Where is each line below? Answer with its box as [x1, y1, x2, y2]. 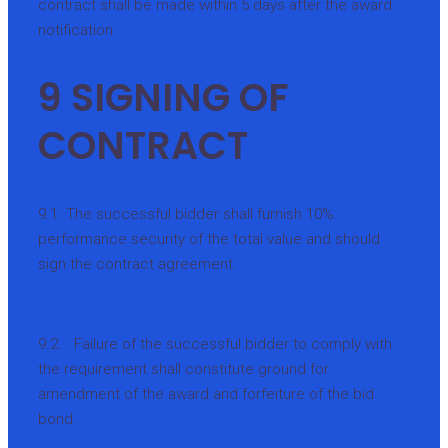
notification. [38, 20, 117, 39]
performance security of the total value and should [38, 229, 380, 248]
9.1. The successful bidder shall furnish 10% [38, 204, 334, 223]
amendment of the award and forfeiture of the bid [38, 384, 374, 403]
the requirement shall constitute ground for [38, 359, 329, 378]
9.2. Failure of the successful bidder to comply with [38, 334, 392, 353]
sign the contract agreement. [38, 254, 237, 273]
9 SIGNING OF [38, 71, 289, 125]
